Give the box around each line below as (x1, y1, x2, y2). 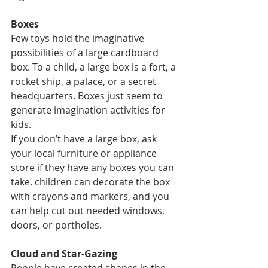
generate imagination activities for (11, 103, 167, 117)
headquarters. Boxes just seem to (11, 89, 165, 102)
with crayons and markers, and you (11, 190, 172, 203)
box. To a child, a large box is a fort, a (11, 60, 178, 74)
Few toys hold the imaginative (11, 32, 147, 45)
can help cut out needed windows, (11, 204, 167, 217)
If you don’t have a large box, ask (11, 132, 159, 145)
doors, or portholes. (11, 218, 102, 232)
